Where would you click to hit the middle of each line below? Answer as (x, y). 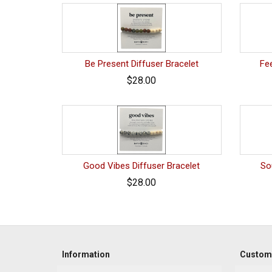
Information (86, 254)
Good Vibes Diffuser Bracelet (142, 165)
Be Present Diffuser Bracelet (141, 63)
